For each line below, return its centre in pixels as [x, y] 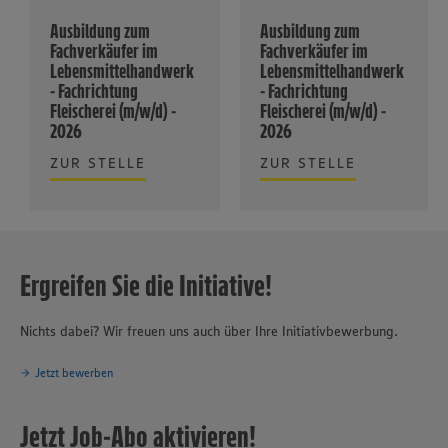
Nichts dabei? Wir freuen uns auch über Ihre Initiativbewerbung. [209, 331]
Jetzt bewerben [74, 372]
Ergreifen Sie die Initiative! [146, 286]
